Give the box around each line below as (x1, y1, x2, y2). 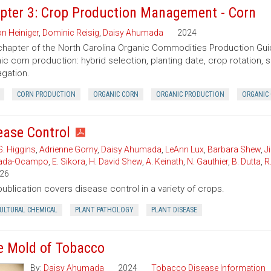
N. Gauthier (186, 157, 228, 166)
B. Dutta (231, 157, 261, 166)
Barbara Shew (207, 145, 261, 154)
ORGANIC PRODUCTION (155, 90, 224, 99)
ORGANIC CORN (93, 90, 139, 99)
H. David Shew (88, 157, 142, 166)
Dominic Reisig (42, 28, 99, 38)
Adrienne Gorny (39, 145, 97, 154)
